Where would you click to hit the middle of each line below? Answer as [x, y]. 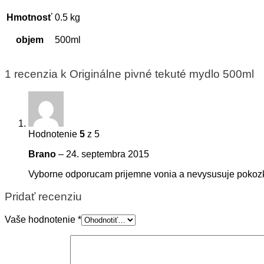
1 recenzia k [37, 74]
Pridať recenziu [43, 197]
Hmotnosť [29, 18]
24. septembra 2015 [108, 154]
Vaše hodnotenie [41, 219]
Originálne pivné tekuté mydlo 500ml [162, 74]
